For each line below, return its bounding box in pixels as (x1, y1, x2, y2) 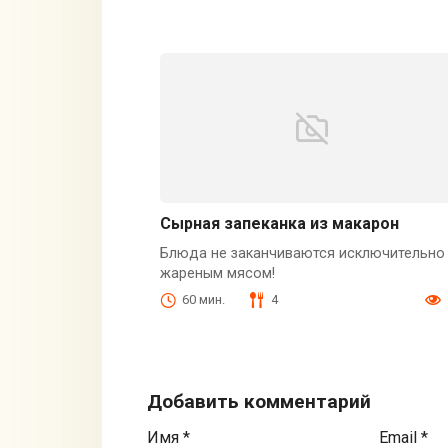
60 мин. (181, 291, 225, 307)
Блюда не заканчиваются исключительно (159, 245, 445, 263)
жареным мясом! (159, 265, 275, 283)
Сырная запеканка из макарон (159, 214, 399, 234)
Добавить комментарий (147, 390, 371, 414)
